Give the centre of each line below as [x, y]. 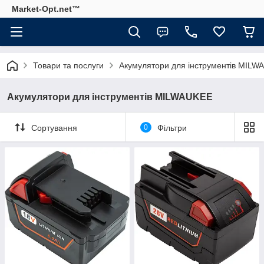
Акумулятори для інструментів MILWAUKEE [110, 97]
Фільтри [172, 128]
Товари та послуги [68, 65]
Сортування [54, 128]
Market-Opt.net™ [46, 9]
